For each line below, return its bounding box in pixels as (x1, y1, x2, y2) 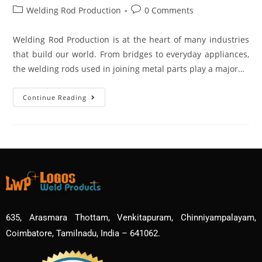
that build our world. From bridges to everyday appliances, (13, 48, 249, 60)
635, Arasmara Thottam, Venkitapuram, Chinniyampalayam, (6, 212, 256, 223)
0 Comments (144, 4, 194, 16)
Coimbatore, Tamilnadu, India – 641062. (6, 227, 160, 239)
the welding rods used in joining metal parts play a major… (13, 63, 245, 74)
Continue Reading (23, 92, 87, 102)
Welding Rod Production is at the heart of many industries (13, 33, 249, 45)
